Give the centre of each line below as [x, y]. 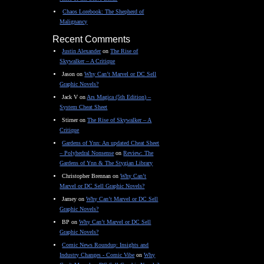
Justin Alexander [82, 51]
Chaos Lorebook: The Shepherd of [103, 11]
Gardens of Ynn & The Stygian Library [106, 163]
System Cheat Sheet [84, 107]
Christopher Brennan [87, 176]
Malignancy [74, 22]
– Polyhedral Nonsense [87, 153]
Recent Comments [92, 39]
